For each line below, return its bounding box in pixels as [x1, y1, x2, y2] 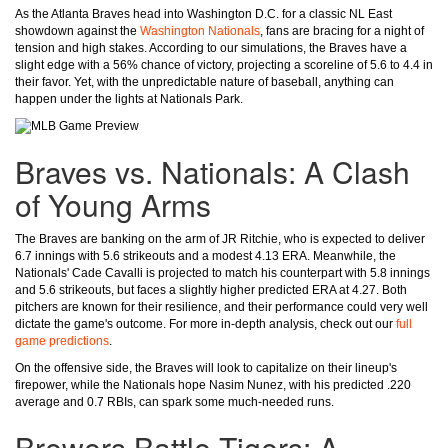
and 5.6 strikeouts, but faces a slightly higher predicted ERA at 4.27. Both [15, 283, 407, 298]
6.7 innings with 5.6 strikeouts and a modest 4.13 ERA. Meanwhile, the [15, 249, 396, 264]
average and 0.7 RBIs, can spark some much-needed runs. [15, 395, 334, 410]
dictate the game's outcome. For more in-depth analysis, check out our [15, 317, 396, 332]
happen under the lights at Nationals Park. [15, 92, 243, 106]
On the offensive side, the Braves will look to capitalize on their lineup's [15, 361, 397, 376]
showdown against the [15, 24, 140, 38]
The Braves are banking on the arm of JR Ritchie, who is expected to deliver [15, 232, 425, 247]
